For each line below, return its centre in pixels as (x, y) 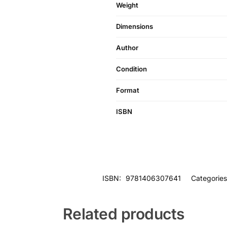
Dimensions (135, 27)
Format (128, 90)
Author (127, 48)
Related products (123, 214)
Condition (131, 69)
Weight (127, 5)
